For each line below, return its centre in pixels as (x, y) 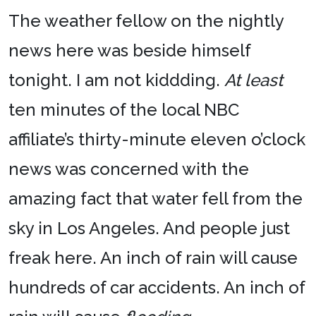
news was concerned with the (129, 169)
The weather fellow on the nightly (146, 21)
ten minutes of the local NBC (124, 110)
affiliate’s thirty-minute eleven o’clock (157, 140)
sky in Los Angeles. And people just (149, 229)
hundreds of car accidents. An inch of (157, 288)
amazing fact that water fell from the (156, 199)
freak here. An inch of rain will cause (153, 258)
